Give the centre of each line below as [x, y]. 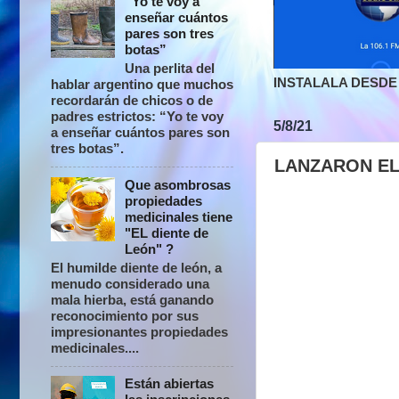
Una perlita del [170, 69]
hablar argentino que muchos [142, 85]
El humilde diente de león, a [136, 267]
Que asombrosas [178, 184]
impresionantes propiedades [139, 331]
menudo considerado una [130, 283]
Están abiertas [170, 384]
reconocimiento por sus [125, 315]
